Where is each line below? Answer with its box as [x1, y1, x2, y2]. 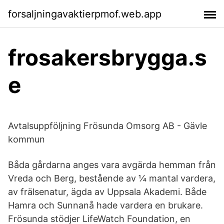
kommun [8, 134, 45, 144]
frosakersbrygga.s [8, 44, 207, 71]
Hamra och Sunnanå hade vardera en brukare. [8, 200, 203, 210]
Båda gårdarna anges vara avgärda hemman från [8, 159, 216, 170]
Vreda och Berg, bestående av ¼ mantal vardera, [8, 173, 215, 183]
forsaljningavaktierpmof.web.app [8, 7, 161, 20]
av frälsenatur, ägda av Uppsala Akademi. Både [8, 186, 206, 197]
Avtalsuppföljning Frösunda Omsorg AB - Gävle [8, 120, 207, 131]
